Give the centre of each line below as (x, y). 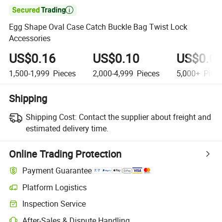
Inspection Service (54, 204)
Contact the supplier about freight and (145, 117)
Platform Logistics (55, 187)
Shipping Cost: (51, 117)
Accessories (30, 38)
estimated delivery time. (67, 128)
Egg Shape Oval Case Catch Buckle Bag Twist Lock (98, 27)
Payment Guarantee (57, 171)
